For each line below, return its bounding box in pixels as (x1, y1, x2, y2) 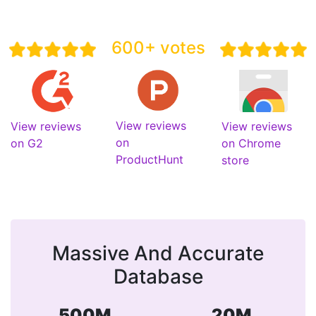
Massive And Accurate (52, 241, 264, 265)
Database (113, 264, 203, 288)
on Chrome (221, 135, 281, 150)
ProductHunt (116, 152, 184, 167)
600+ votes (111, 37, 205, 59)
